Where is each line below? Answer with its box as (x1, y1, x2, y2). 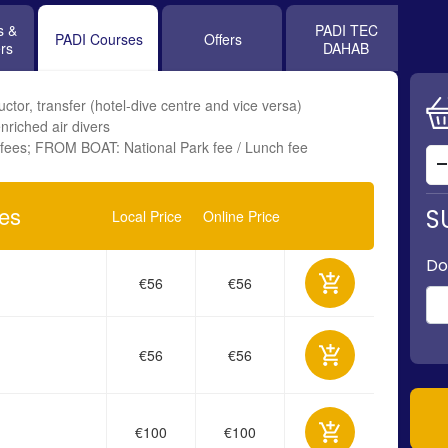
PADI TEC (314, 20, 378, 40)
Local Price (112, 206, 183, 226)
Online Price (203, 206, 280, 226)
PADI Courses (55, 29, 143, 49)
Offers (204, 29, 242, 49)
